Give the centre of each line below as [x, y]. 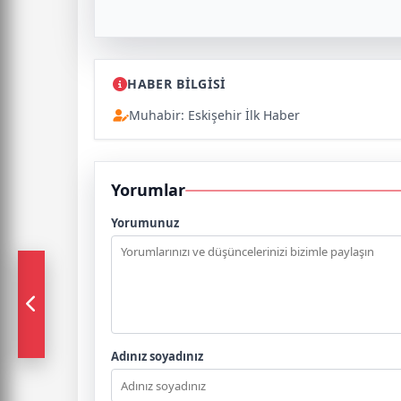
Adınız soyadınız [157, 357]
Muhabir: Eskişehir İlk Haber [214, 115]
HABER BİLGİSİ [177, 84]
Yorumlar [148, 190]
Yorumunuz [145, 223]
